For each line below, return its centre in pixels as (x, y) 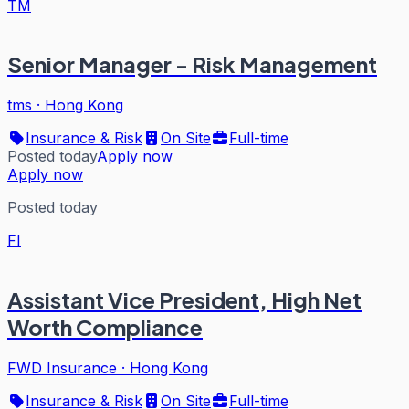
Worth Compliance (105, 327)
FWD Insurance (62, 368)
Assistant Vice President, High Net (184, 300)
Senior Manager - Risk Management (192, 64)
